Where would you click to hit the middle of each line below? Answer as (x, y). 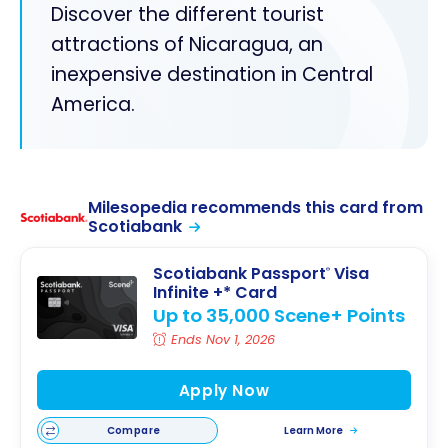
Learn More (315, 430)
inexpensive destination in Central (211, 75)
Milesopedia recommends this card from (255, 208)
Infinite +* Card (215, 293)
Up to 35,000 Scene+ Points (279, 316)
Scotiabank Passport (239, 274)
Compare (133, 430)
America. (92, 105)
